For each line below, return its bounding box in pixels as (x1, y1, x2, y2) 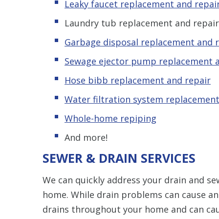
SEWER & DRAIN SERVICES (43, 149, 196, 166)
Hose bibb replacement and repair (65, 74, 211, 86)
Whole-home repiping (65, 112, 156, 124)
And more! (65, 131, 108, 143)
